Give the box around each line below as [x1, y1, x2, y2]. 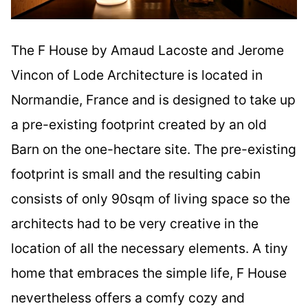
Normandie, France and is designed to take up [11, 91, 296, 108]
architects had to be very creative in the [11, 214, 258, 232]
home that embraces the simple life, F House [11, 264, 287, 281]
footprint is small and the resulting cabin [11, 165, 261, 182]
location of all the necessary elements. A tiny [11, 239, 288, 256]
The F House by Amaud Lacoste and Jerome [11, 41, 284, 58]
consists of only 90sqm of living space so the [11, 190, 290, 207]
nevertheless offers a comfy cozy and [11, 289, 245, 306]
